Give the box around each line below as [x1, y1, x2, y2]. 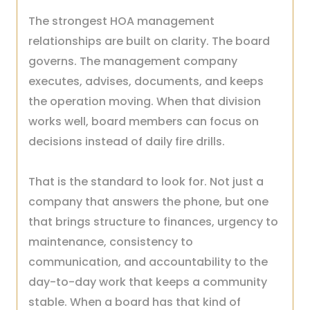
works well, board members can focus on [28, 113, 259, 129]
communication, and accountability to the [28, 254, 268, 270]
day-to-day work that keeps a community [28, 274, 267, 290]
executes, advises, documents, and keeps [28, 73, 264, 89]
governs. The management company [28, 53, 237, 69]
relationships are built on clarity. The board [28, 33, 270, 49]
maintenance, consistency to [28, 234, 193, 250]
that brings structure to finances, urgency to [28, 214, 278, 230]
